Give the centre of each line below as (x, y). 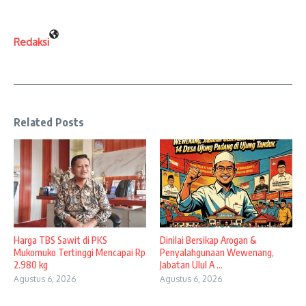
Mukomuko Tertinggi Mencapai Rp (80, 253)
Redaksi (31, 42)
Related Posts (49, 123)
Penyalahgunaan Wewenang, (217, 253)
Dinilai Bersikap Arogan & (208, 240)
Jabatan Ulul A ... (191, 265)
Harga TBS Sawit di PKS (60, 240)
